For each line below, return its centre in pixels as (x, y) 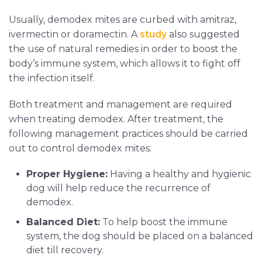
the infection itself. (52, 78)
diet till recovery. (65, 250)
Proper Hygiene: (67, 174)
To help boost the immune (164, 222)
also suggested (203, 34)
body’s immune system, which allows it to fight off (125, 63)
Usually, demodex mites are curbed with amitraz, (123, 19)
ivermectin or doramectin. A (74, 34)
